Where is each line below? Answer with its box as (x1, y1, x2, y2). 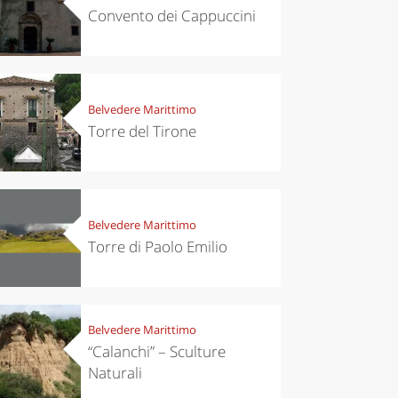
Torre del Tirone (87, 121, 196, 142)
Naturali (87, 362, 142, 384)
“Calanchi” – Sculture (87, 341, 226, 362)
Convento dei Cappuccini (87, 5, 256, 27)
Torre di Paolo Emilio (87, 236, 227, 258)
